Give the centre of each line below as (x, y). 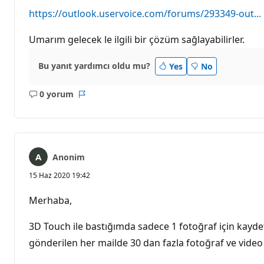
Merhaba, (50, 200)
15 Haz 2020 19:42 (60, 175)
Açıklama (69, 100)
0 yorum (56, 94)
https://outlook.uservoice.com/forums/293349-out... (145, 13)
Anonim (69, 157)
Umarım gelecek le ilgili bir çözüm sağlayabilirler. (137, 39)
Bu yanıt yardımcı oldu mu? (94, 66)
